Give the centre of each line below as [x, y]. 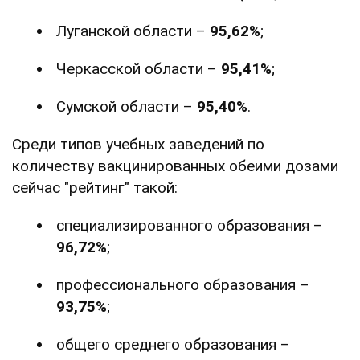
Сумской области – [127, 106]
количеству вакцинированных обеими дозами [175, 166]
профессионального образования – [183, 284]
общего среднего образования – [173, 344]
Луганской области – [133, 31]
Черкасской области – [139, 68]
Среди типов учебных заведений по [138, 144]
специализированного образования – [190, 225]
